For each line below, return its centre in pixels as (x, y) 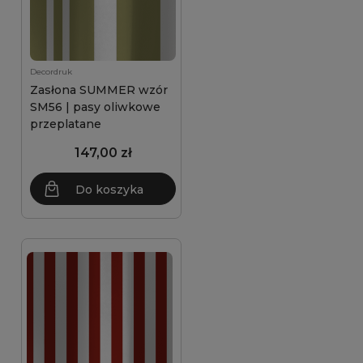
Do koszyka (109, 190)
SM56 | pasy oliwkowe (95, 107)
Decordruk (51, 72)
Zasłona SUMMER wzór (99, 90)
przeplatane (66, 124)
